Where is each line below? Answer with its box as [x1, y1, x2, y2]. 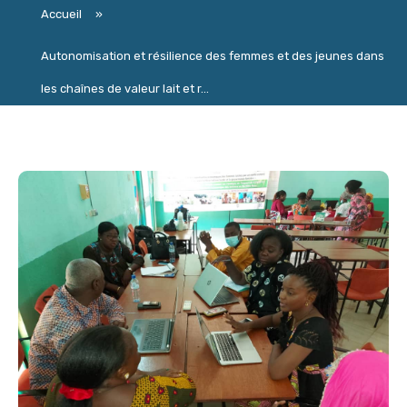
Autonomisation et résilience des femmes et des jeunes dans [41, 49, 384, 64]
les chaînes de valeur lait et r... [41, 82, 209, 96]
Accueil [41, 7, 82, 22]
